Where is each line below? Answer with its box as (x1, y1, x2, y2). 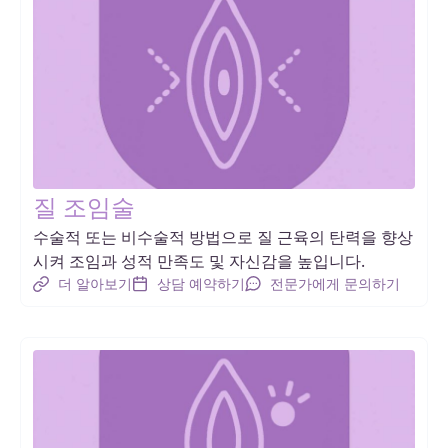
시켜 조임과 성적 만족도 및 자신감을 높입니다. (33, 250, 365, 273)
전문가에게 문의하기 (270, 274, 400, 294)
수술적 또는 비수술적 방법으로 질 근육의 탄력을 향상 (33, 226, 413, 249)
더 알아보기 (58, 274, 132, 294)
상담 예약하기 (157, 274, 245, 294)
